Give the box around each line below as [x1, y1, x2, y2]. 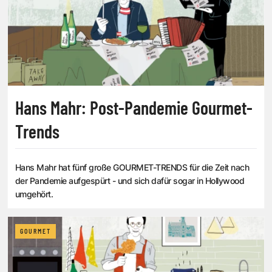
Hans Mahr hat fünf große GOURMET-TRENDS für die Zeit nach [15, 162, 250, 173]
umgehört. [15, 189, 53, 200]
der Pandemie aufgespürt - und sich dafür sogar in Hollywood [15, 175, 245, 186]
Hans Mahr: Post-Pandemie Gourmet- [15, 97, 253, 119]
